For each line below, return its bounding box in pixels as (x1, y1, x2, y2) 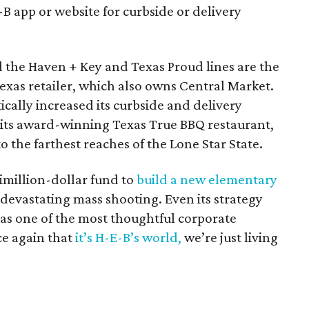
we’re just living (181, 229, 279, 246)
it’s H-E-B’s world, (75, 229, 182, 246)
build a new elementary (137, 171, 278, 188)
